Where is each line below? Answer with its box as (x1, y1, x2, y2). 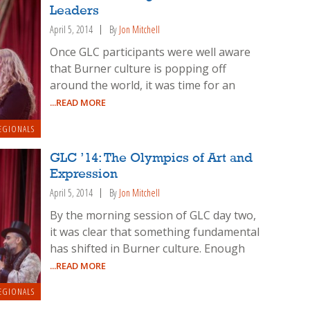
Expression (50, 167, 118, 181)
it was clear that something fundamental (50, 224, 260, 239)
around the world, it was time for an (50, 77, 236, 93)
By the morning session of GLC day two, (50, 207, 257, 223)
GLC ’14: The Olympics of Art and (50, 151, 253, 165)
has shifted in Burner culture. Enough (50, 240, 246, 256)
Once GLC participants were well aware (50, 44, 251, 60)
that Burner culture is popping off (50, 61, 227, 77)
